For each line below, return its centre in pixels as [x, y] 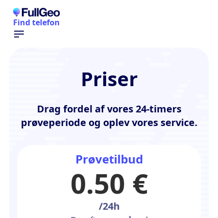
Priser [109, 79]
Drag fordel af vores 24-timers [109, 109]
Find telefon [36, 23]
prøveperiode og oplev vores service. [109, 123]
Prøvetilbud [109, 159]
